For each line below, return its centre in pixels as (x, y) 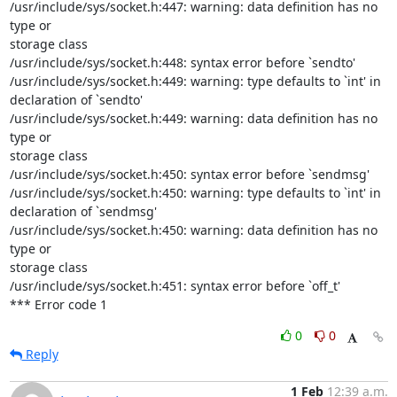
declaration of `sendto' (76, 100)
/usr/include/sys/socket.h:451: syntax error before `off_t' (175, 286)
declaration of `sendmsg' (83, 211)
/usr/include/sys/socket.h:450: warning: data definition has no (193, 230)
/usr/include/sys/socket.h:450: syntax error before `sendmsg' (189, 174)
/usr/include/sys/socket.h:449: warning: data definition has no (193, 118)
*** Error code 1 (58, 304)
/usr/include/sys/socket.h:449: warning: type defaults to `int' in (195, 81)
